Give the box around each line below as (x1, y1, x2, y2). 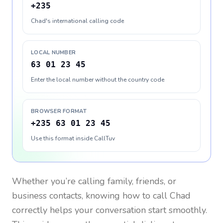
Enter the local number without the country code (31, 76, 164, 84)
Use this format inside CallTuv (31, 134, 115, 142)
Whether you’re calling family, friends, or (12, 175, 176, 187)
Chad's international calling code (31, 17, 124, 25)
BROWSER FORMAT (31, 108, 87, 115)
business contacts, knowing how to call (12, 190, 170, 202)
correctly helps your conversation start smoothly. (12, 204, 207, 216)
